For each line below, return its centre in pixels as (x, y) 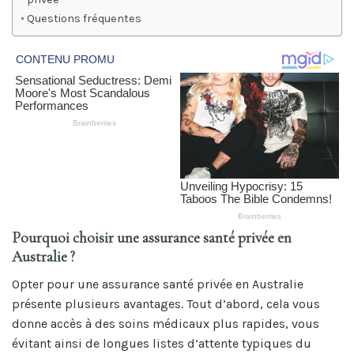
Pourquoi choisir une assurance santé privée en (152, 238)
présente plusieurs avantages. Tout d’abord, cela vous (166, 303)
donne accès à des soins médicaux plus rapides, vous (166, 323)
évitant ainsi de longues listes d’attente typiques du (162, 343)
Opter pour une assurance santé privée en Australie (158, 284)
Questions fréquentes (84, 19)
